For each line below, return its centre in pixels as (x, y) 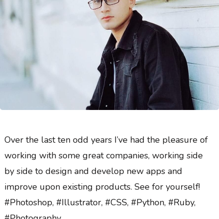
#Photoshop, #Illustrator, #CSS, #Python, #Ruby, (100, 203)
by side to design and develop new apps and (93, 171)
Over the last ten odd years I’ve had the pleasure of (106, 140)
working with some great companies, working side (103, 156)
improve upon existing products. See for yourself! (102, 187)
